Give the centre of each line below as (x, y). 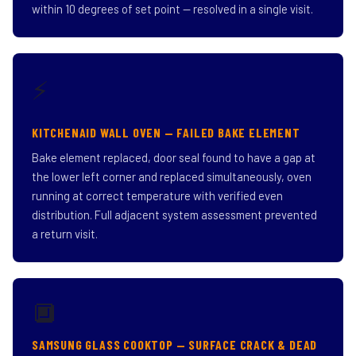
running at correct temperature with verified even (157, 195)
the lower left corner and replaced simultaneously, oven (172, 176)
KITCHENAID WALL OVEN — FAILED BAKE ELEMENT (166, 132)
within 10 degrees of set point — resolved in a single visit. (172, 9)
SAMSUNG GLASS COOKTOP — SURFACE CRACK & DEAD (175, 344)
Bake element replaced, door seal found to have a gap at (174, 157)
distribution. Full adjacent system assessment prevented (174, 215)
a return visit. (65, 234)
